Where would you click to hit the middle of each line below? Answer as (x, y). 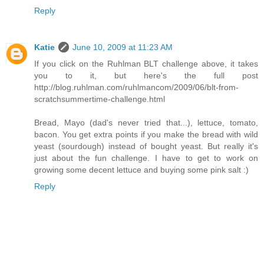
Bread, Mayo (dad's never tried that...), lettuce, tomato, (146, 123)
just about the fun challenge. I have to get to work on (146, 158)
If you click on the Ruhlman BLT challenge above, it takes (146, 64)
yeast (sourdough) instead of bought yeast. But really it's (146, 146)
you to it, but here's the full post (146, 76)
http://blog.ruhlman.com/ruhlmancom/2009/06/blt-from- (136, 88)
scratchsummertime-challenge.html (100, 99)
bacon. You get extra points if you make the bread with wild (146, 135)
